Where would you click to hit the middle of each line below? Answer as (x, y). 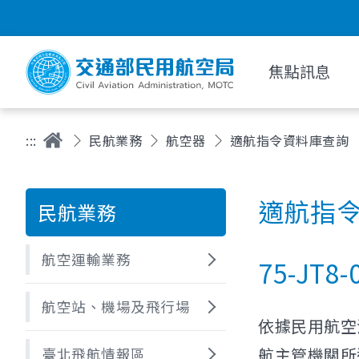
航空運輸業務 (86, 259)
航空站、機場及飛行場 (116, 307)
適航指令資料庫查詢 (289, 140)
